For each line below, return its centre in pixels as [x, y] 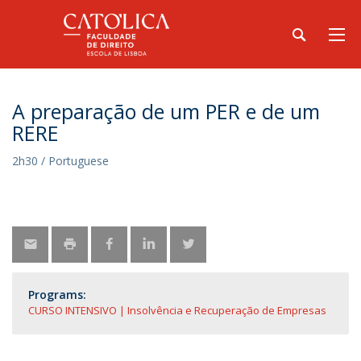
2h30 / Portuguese [60, 161]
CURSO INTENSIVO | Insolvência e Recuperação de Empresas [177, 310]
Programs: [57, 295]
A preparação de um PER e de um [166, 111]
